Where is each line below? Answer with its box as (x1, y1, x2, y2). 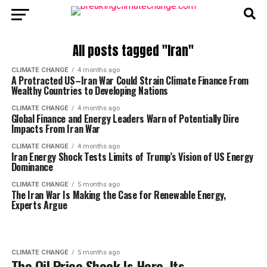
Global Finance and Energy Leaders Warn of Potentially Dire (11, 111, 240, 126)
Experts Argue (11, 198, 67, 212)
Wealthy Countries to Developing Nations (11, 83, 169, 98)
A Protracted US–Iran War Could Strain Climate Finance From (11, 73, 249, 88)
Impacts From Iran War (11, 122, 100, 136)
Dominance (11, 160, 53, 174)
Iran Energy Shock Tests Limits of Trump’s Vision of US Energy (11, 150, 254, 164)
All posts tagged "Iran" (73, 42, 194, 60)
